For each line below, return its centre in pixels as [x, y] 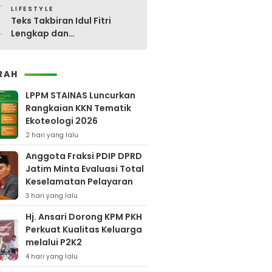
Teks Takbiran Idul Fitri [61, 21]
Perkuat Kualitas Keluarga [83, 229]
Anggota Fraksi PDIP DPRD [83, 156]
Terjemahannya [46, 46]
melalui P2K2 [53, 242]
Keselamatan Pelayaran [79, 182]
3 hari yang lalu [52, 196]
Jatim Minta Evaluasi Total [84, 169]
